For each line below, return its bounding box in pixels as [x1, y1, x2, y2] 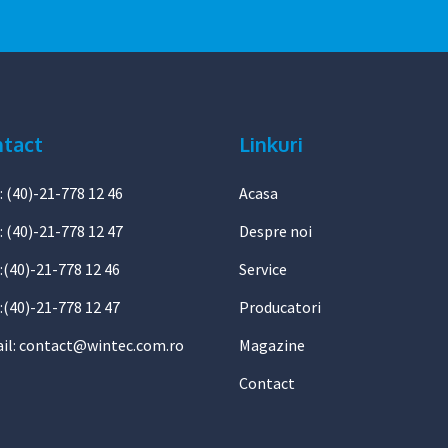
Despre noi [239, 221, 312, 241]
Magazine [239, 335, 305, 355]
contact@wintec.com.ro [18, 335, 184, 355]
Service [239, 259, 287, 279]
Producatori [239, 297, 321, 317]
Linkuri [239, 131, 303, 157]
